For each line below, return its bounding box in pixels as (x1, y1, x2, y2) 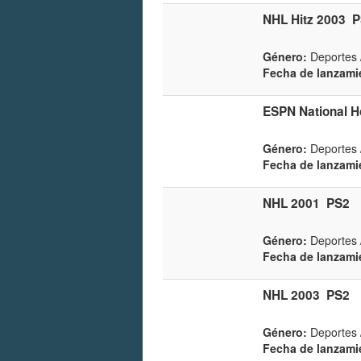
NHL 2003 (263, 285, 320, 304)
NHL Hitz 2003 (263, 10, 346, 28)
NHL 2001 (263, 193, 320, 212)
